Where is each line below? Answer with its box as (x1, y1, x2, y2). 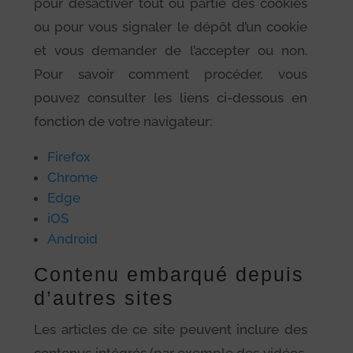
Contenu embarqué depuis (34, 262, 305, 285)
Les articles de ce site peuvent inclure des (34, 321, 307, 337)
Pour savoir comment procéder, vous (34, 65, 307, 82)
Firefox (47, 148, 91, 165)
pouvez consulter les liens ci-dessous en (34, 89, 307, 106)
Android (47, 230, 98, 247)
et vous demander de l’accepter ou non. (34, 42, 307, 58)
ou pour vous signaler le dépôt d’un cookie (34, 18, 307, 35)
